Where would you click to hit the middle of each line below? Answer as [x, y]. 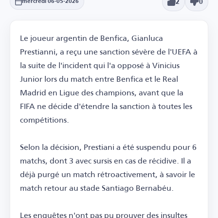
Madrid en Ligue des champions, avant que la [102, 92]
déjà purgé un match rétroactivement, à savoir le [108, 174]
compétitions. [45, 119]
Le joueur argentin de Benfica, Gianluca [91, 37]
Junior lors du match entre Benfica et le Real [99, 78]
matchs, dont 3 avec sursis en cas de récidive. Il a [106, 160]
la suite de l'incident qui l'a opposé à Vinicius [100, 65]
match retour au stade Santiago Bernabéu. [97, 187]
